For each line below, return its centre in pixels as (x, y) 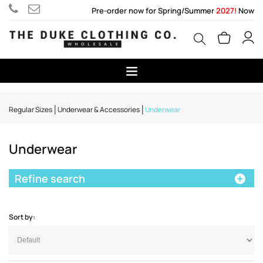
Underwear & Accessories (99, 109)
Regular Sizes (31, 109)
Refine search (50, 178)
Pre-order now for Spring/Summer (154, 11)
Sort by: (22, 217)
